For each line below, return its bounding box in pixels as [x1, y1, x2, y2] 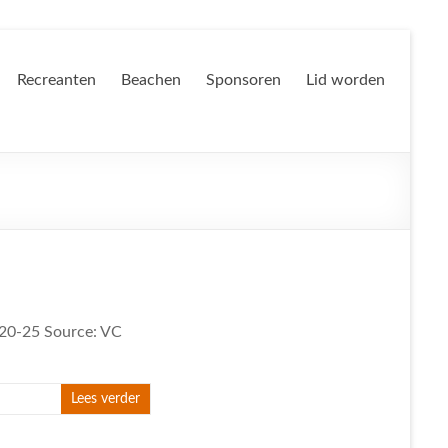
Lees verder [71, 392, 140, 406]
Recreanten [17, 72, 96, 88]
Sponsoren [206, 72, 281, 88]
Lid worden [306, 72, 385, 88]
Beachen [121, 72, 181, 88]
